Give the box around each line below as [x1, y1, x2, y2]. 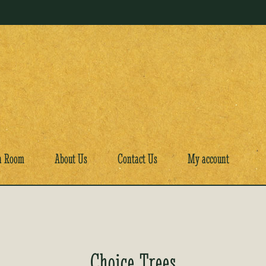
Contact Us [118, 151, 158, 167]
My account [188, 151, 230, 167]
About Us [55, 151, 88, 167]
